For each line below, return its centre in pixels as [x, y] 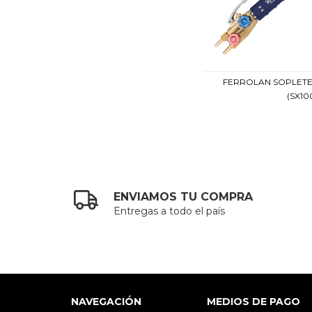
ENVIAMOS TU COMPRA [184, 197]
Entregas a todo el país [170, 211]
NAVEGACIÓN [106, 302]
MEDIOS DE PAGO [253, 302]
